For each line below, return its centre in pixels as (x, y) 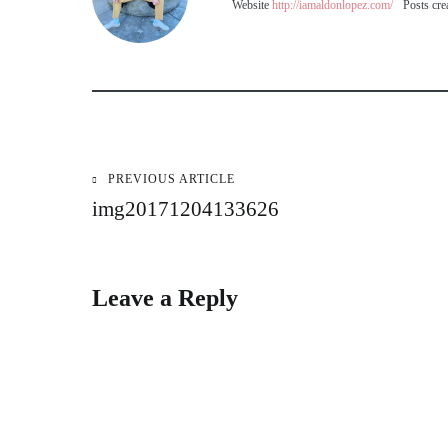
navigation (172, 246)
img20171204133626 (185, 209)
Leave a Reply (165, 298)
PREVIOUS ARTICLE (171, 179)
